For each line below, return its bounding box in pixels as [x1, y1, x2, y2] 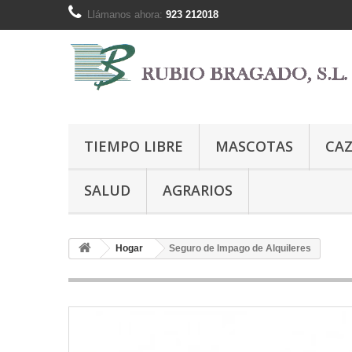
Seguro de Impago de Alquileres [169, 243, 311, 254]
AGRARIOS [163, 181, 233, 200]
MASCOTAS [215, 137, 293, 156]
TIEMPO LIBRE [84, 137, 183, 156]
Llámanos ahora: [87, 9, 166, 20]
